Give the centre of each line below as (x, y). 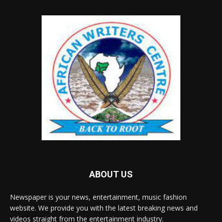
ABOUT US (111, 174)
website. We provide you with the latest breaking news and (104, 208)
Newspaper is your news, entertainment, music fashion (98, 197)
